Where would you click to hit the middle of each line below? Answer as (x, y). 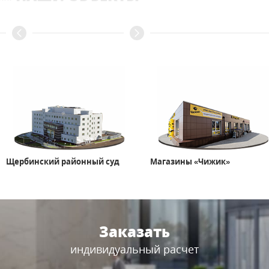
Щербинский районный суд (63, 162)
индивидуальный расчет (134, 249)
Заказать (134, 232)
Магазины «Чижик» (190, 162)
